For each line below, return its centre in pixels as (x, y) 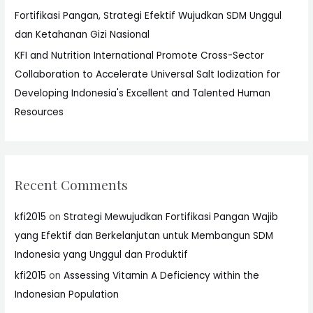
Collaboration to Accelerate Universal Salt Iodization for (148, 75)
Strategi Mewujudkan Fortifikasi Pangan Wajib (171, 217)
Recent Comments (72, 184)
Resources (39, 112)
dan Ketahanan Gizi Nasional (82, 34)
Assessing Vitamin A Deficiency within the (162, 276)
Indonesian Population (68, 295)
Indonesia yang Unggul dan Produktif (102, 254)
